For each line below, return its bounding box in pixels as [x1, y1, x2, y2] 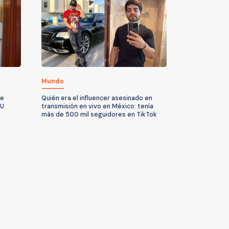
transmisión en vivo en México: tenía [41, 102, 153, 110]
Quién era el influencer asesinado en [41, 94, 152, 102]
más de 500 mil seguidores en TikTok [41, 110, 157, 119]
